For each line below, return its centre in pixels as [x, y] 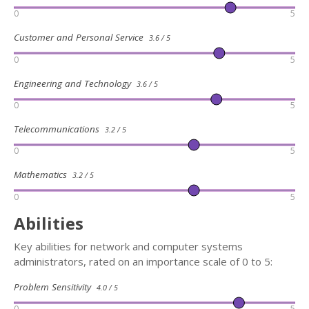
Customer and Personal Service [81, 38]
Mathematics [43, 175]
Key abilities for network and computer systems [128, 246]
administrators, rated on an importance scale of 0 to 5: [143, 261]
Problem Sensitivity [55, 287]
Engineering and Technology [75, 83]
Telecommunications [59, 129]
